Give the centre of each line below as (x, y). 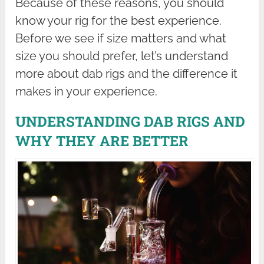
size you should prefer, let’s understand (122, 56)
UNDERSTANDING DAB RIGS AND (131, 122)
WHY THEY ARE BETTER (102, 141)
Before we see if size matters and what (121, 39)
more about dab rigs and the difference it (127, 74)
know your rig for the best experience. (119, 21)
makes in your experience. (87, 92)
